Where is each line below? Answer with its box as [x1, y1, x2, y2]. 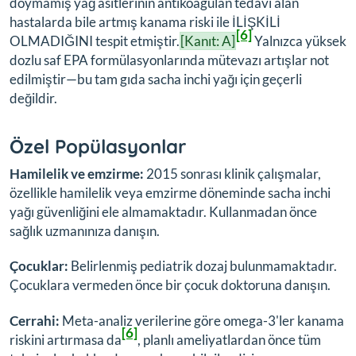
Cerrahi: [10, 311, 60, 329]
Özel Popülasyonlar [10, 134, 186, 158]
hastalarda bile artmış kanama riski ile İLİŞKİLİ [10, 14, 281, 30]
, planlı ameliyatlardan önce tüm [137, 331, 321, 348]
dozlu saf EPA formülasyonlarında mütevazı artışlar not [10, 52, 329, 68]
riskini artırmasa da [10, 331, 122, 348]
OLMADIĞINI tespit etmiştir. [10, 33, 180, 49]
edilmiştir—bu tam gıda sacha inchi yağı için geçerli [10, 71, 302, 87]
